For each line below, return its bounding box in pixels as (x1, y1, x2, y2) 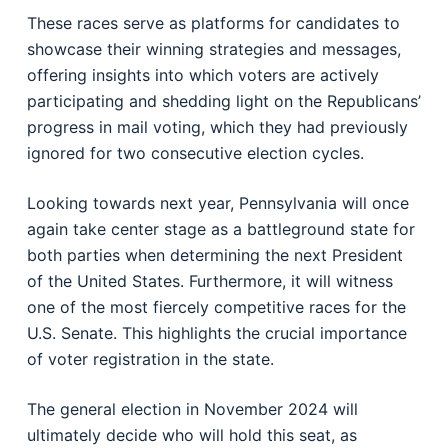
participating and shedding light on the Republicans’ (26, 91, 421, 111)
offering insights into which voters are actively (26, 65, 379, 85)
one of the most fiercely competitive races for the (26, 297, 406, 317)
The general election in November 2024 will (26, 399, 358, 419)
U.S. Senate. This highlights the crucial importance (26, 323, 407, 343)
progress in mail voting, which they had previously (26, 117, 408, 137)
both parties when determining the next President (26, 245, 403, 265)
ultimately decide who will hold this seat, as (26, 425, 357, 445)
